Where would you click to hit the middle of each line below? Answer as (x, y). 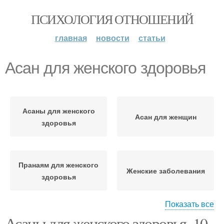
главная (71, 38)
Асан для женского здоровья (105, 68)
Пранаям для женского (58, 164)
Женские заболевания (165, 170)
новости (112, 38)
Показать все (189, 204)
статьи (152, 38)
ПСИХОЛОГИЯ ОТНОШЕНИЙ (112, 19)
